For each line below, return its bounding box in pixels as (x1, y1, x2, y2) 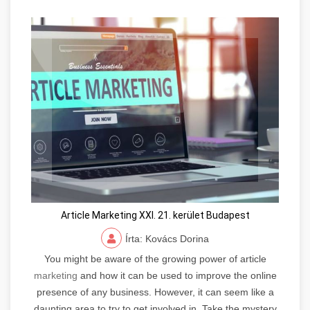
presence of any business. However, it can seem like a (36, 286, 274, 298)
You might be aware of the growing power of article (44, 253, 266, 265)
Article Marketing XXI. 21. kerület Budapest (60, 210, 250, 221)
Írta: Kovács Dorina (125, 233, 209, 245)
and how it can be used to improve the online (77, 270, 277, 282)
